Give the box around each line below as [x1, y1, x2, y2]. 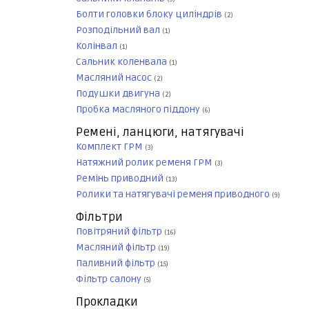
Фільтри [76, 210, 123, 225]
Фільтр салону [76, 273, 143, 286]
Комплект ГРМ [76, 141, 145, 153]
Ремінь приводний [76, 172, 166, 185]
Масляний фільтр [76, 241, 158, 254]
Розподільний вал [76, 24, 162, 37]
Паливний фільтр [76, 257, 157, 270]
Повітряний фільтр [76, 226, 164, 238]
